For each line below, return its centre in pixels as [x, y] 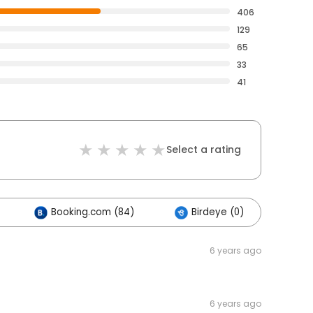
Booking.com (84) [93, 212]
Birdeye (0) [218, 212]
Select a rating [204, 150]
